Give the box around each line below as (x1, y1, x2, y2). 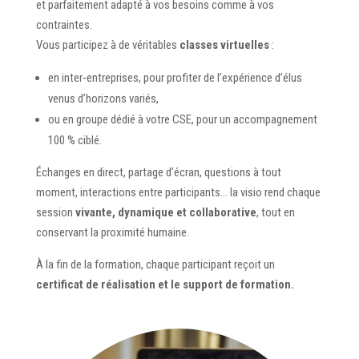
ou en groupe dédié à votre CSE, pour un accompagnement (47, 112, 317, 127)
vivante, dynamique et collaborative (75, 205, 256, 220)
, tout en (256, 205, 295, 220)
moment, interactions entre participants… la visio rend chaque (35, 185, 321, 200)
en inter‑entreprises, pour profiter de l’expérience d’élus (47, 71, 302, 85)
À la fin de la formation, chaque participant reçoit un (35, 257, 275, 272)
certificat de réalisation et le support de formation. (35, 277, 294, 292)
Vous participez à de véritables (35, 38, 179, 52)
